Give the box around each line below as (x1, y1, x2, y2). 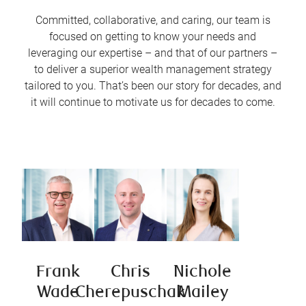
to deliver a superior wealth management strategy (33, 63, 272, 76)
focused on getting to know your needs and (49, 30, 257, 44)
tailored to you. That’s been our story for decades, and (24, 79, 281, 93)
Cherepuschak (75, 285, 186, 303)
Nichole (173, 264, 232, 282)
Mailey (177, 285, 228, 303)
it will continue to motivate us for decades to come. (30, 96, 275, 109)
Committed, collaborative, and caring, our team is (35, 14, 270, 27)
